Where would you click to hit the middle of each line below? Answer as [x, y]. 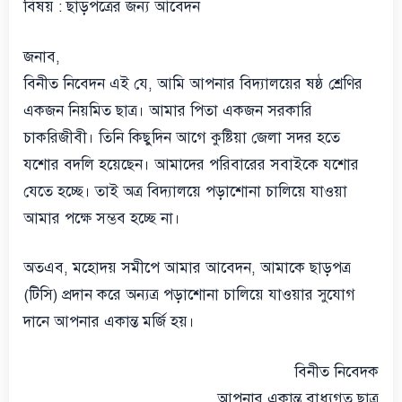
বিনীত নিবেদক [336, 371]
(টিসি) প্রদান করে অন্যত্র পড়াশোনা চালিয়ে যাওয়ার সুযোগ [189, 295]
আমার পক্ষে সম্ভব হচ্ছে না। [102, 218]
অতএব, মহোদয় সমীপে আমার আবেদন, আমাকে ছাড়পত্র [187, 268]
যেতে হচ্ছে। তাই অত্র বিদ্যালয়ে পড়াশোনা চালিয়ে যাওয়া [185, 191]
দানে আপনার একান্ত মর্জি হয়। [109, 322]
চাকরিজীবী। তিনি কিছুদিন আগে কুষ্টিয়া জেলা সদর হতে [182, 137]
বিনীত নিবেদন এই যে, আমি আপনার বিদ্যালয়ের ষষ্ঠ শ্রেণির [193, 83]
